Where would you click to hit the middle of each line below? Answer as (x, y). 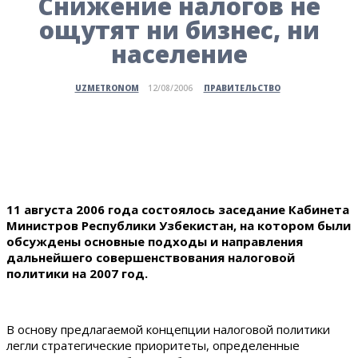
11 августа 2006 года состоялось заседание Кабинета (178, 209)
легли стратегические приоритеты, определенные (153, 345)
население (179, 54)
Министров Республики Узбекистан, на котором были (179, 225)
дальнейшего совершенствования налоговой (151, 257)
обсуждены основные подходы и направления (155, 241)
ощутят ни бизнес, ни (179, 30)
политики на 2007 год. (77, 273)
